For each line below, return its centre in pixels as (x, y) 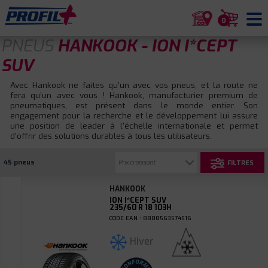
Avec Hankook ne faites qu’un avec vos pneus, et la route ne (134, 85)
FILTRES (241, 163)
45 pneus (19, 162)
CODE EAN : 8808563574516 (150, 218)
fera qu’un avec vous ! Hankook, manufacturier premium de (134, 95)
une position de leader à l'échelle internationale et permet (134, 126)
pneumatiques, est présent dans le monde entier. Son (134, 105)
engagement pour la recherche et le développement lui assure (134, 115)
